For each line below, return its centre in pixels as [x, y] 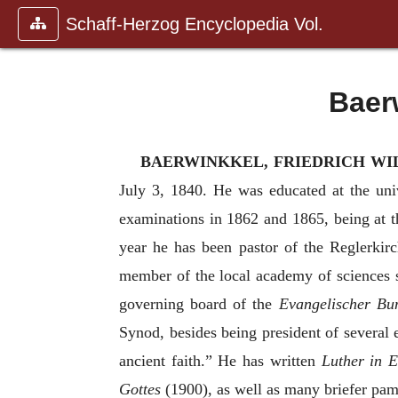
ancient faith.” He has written [220, 361]
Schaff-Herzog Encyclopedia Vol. [195, 24]
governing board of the [199, 304]
